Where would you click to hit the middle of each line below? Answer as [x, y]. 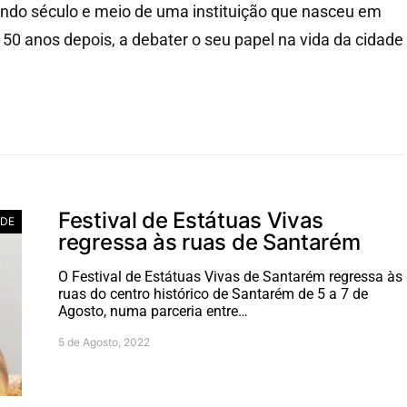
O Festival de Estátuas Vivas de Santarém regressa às [230, 277]
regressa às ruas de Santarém [209, 242]
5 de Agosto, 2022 [104, 342]
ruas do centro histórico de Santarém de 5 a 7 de [213, 294]
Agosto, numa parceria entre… [153, 311]
